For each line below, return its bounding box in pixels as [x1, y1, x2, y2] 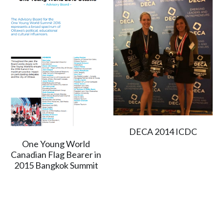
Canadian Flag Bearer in [11, 149, 101, 160]
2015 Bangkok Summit [14, 160, 98, 171]
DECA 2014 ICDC [129, 126, 197, 137]
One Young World [22, 138, 90, 150]
